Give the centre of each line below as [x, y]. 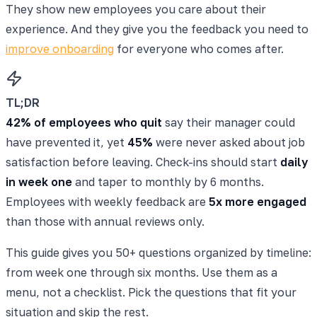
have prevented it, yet [67, 142]
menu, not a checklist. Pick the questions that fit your [151, 292]
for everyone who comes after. [199, 48]
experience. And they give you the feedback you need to [157, 29]
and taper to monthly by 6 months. [168, 181]
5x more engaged [258, 201]
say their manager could [229, 122]
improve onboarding [60, 48]
